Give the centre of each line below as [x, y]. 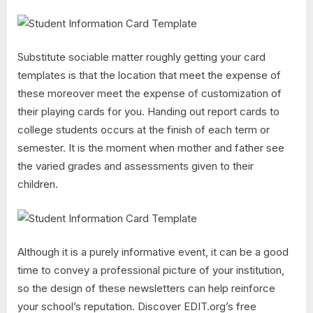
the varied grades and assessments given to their [136, 166]
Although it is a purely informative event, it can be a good [153, 252]
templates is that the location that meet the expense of [149, 75]
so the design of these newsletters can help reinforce [146, 289]
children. [38, 184]
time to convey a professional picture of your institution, [151, 270]
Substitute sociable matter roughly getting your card [141, 57]
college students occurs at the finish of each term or [144, 130]
